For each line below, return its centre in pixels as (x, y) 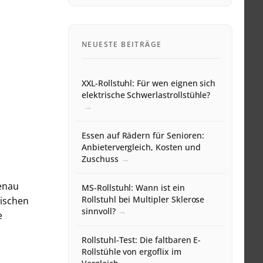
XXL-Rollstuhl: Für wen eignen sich (149, 83)
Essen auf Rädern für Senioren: (143, 136)
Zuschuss (100, 159)
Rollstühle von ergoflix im (131, 252)
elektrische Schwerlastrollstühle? (146, 95)
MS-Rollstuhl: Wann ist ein (133, 188)
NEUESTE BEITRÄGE (122, 45)
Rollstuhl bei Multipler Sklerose (143, 200)
